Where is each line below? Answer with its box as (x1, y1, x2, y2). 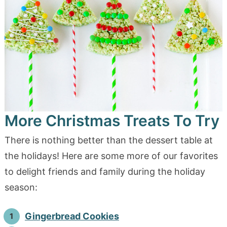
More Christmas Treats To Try (4, 111, 219, 130)
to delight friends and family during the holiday (4, 166, 205, 177)
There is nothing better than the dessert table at (4, 134, 213, 145)
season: (4, 181, 37, 193)
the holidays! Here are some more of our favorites (4, 150, 218, 161)
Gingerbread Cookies (24, 210, 119, 221)
